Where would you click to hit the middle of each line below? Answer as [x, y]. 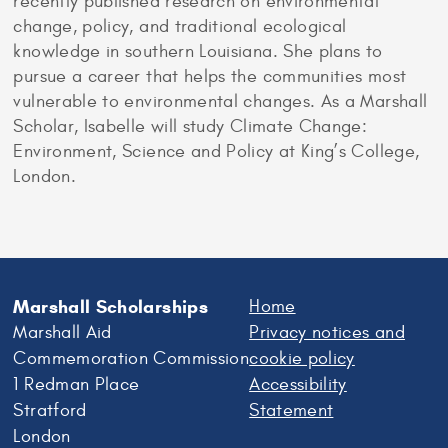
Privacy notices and [327, 332]
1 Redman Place [76, 384]
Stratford [50, 410]
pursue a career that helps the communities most [210, 76]
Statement [291, 410]
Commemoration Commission [131, 358]
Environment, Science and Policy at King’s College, [216, 151]
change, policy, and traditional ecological [180, 26]
